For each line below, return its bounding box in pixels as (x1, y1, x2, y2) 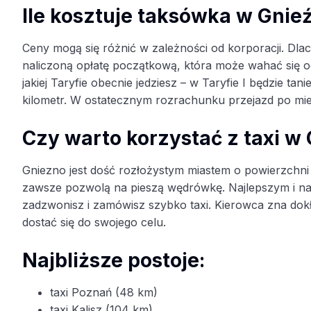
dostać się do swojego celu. (22, 215, 166, 230)
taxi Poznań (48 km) (50, 285, 158, 300)
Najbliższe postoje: (22, 249, 205, 273)
